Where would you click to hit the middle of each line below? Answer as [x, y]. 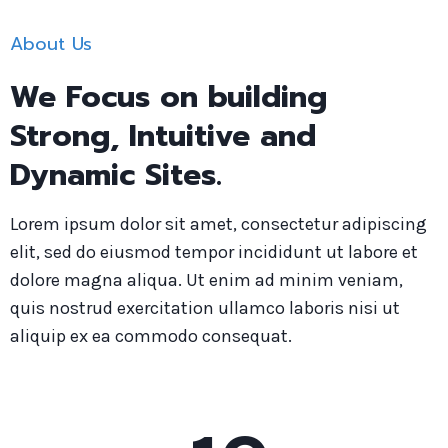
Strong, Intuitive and [163, 136]
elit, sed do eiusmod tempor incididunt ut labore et [214, 252]
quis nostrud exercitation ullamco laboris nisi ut [205, 308]
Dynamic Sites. [116, 175]
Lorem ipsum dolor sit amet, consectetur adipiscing [218, 224]
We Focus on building [168, 97]
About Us [51, 44]
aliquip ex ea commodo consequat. [151, 336]
